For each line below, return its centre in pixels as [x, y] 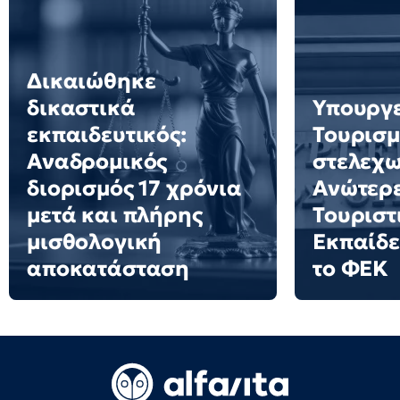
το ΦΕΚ [351, 269]
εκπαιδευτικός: [107, 135]
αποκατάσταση [108, 269]
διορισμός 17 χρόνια [134, 188]
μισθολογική [95, 242]
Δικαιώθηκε [92, 81]
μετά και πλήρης [115, 215]
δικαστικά [81, 108]
